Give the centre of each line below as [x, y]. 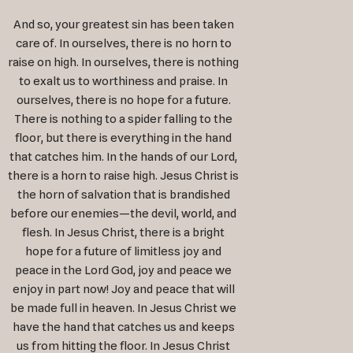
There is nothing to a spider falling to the [124, 119]
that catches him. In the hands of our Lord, [124, 157]
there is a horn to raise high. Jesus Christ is [124, 176]
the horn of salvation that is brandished [123, 195]
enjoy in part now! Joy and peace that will [123, 290]
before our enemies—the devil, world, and [124, 214]
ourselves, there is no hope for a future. [123, 100]
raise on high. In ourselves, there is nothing [124, 63]
